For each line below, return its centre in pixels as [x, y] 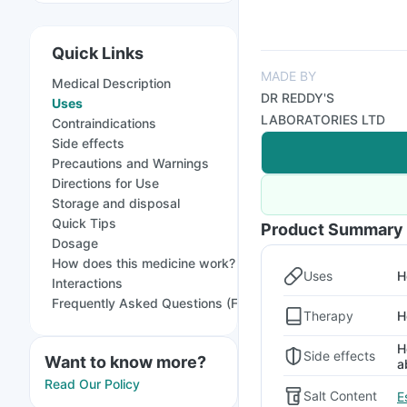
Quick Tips [84, 223]
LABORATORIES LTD [323, 119]
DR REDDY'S [298, 98]
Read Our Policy [92, 384]
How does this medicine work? [144, 263]
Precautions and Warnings [130, 163]
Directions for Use [105, 183]
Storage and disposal [116, 203]
